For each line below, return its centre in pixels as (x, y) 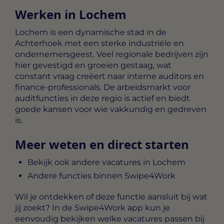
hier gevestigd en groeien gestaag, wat (93, 65)
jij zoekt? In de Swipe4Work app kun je (92, 207)
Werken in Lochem (71, 14)
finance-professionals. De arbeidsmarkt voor (103, 87)
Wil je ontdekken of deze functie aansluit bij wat (111, 196)
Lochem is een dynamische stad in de (91, 32)
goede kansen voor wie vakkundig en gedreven (111, 109)
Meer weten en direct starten (102, 144)
